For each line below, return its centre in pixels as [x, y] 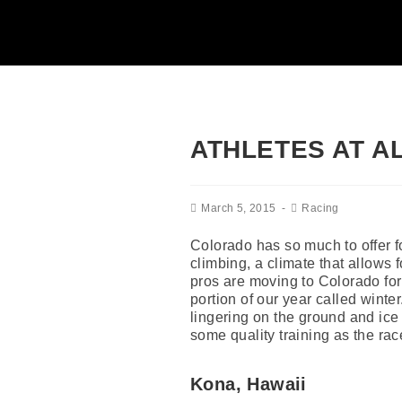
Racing [320, 208]
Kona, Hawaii [249, 384]
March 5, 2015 [239, 208]
